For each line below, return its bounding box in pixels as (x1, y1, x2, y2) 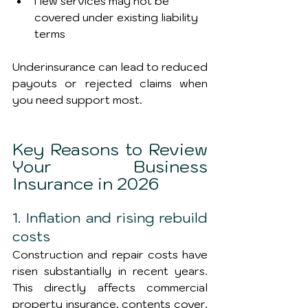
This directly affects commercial (12, 280, 208, 294)
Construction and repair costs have (12, 247, 208, 261)
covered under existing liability (34, 10, 201, 24)
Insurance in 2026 (12, 173, 159, 195)
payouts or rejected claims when (12, 76, 208, 90)
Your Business (12, 155, 208, 177)
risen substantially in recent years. (12, 264, 208, 278)
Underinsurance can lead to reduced (12, 60, 208, 74)
